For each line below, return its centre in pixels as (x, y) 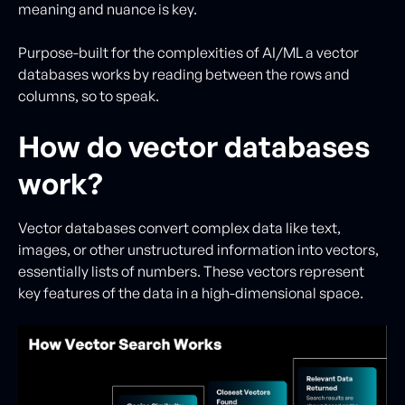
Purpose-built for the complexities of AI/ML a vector (188, 52)
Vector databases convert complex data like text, (179, 228)
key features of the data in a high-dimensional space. (191, 293)
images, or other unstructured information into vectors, (198, 250)
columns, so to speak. (90, 96)
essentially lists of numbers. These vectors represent (191, 271)
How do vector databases (194, 146)
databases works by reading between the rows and (184, 74)
